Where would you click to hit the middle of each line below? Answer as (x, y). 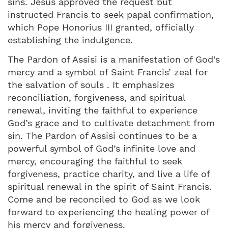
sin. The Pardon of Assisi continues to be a (102, 135)
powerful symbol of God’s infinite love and (102, 148)
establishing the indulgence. (70, 40)
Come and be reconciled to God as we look (104, 199)
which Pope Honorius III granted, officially (101, 27)
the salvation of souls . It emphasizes (91, 84)
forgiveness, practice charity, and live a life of (109, 174)
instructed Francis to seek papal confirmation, (111, 14)
